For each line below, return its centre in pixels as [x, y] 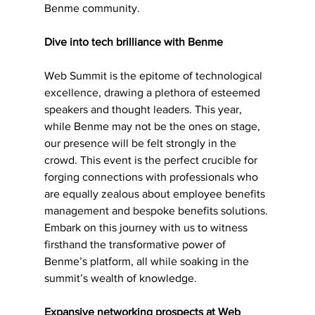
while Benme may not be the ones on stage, [153, 126]
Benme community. [92, 8]
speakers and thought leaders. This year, [144, 109]
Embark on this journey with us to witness [147, 227]
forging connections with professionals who [152, 176]
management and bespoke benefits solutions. [157, 210]
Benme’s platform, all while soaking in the [148, 261]
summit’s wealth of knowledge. [120, 278]
